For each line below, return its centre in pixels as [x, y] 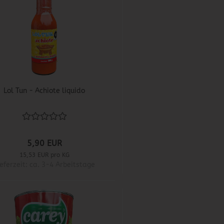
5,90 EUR [44, 143]
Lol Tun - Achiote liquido [44, 91]
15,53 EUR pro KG [44, 155]
